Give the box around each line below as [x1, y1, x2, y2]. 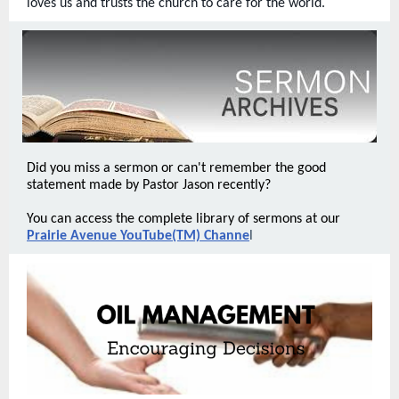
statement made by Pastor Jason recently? [27, 178, 271, 192]
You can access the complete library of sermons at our [27, 212, 340, 226]
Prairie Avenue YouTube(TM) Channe [27, 229, 249, 243]
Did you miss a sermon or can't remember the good [27, 161, 326, 175]
